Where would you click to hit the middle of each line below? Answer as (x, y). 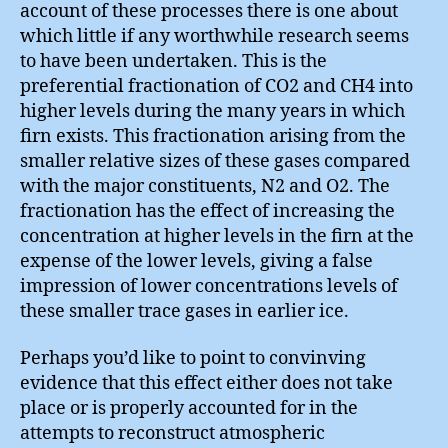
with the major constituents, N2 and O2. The (205, 186)
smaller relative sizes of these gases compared (215, 161)
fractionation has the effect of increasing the (207, 211)
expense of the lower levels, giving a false (196, 261)
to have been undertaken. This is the (173, 61)
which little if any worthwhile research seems (214, 36)
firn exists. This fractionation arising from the (213, 136)
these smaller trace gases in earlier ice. (184, 311)
